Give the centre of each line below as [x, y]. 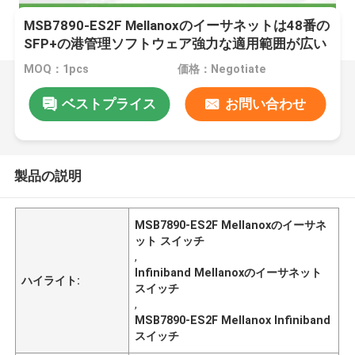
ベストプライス [109, 103]
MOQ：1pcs [57, 69]
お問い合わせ [265, 103]
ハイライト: [51, 280]
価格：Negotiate [221, 69]
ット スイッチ [170, 240]
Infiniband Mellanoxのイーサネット [229, 272]
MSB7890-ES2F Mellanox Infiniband [233, 320]
